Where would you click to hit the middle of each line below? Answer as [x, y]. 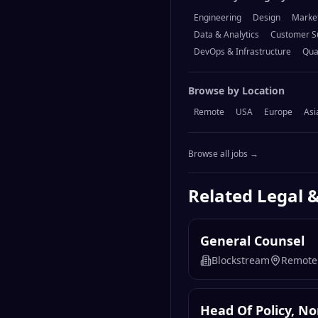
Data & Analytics [226, 35]
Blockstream [241, 261]
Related [223, 196]
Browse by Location [236, 91]
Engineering [218, 18]
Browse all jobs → [223, 154]
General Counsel [252, 241]
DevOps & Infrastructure [242, 52]
